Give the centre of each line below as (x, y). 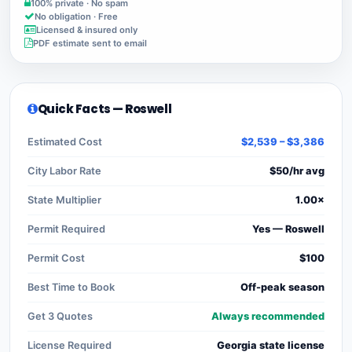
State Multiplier (64, 200)
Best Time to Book (71, 287)
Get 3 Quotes (60, 316)
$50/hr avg (297, 170)
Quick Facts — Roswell (104, 108)
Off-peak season (282, 287)
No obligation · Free (76, 16)
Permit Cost (56, 258)
